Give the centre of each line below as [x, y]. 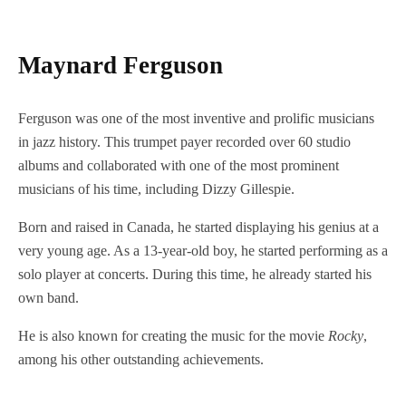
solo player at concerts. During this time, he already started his [195, 275]
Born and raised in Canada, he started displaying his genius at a [198, 227]
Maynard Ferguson [121, 66]
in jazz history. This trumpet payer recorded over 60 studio [184, 142]
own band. [48, 298]
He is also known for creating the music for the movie [173, 336]
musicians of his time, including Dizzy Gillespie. [158, 189]
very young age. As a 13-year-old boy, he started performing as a [203, 251]
